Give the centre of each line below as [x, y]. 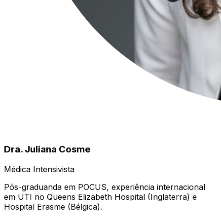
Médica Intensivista [39, 169]
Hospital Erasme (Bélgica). [53, 206]
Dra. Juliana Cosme [47, 149]
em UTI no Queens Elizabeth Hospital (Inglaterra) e [100, 197]
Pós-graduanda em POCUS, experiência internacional [105, 187]
